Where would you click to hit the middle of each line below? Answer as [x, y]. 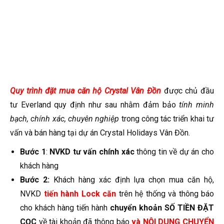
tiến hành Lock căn [80, 193]
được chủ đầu [189, 90]
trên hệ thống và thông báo [165, 193]
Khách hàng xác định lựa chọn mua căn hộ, [132, 179]
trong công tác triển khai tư [167, 118]
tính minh [197, 104]
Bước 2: [35, 179]
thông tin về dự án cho [174, 151]
